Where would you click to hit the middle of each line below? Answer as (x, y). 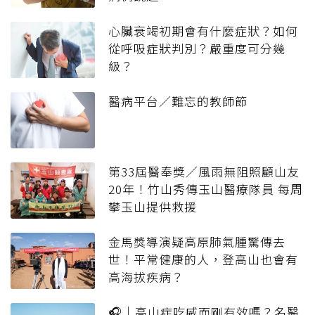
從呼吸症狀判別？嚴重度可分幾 (197, 49)
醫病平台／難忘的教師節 (178, 101)
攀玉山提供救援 (153, 207)
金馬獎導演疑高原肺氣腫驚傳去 (197, 242)
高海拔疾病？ (146, 277)
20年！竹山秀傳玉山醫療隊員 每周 (206, 189)
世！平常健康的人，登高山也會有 (203, 259)
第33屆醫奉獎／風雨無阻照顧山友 (204, 172)
